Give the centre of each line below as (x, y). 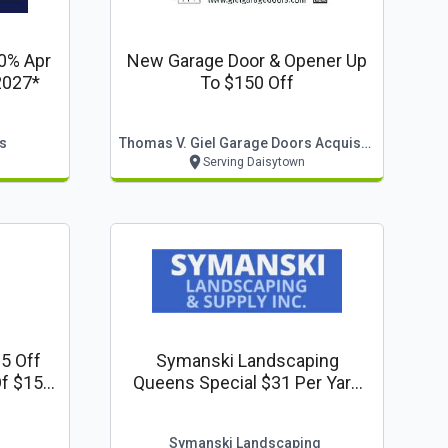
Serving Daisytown (253, 162)
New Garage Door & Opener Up (247, 60)
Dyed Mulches (247, 404)
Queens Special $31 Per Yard (247, 382)
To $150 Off (247, 82)
